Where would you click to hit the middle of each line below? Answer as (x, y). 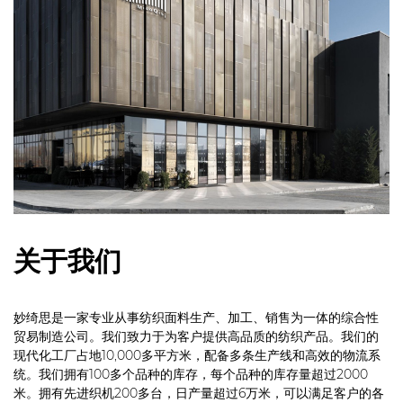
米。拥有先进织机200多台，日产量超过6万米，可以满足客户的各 (199, 393)
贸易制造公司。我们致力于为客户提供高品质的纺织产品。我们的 (196, 336)
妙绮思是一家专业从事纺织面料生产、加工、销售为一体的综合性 (196, 317)
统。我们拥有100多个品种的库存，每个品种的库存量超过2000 (191, 374)
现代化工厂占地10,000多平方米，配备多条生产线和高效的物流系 (197, 355)
